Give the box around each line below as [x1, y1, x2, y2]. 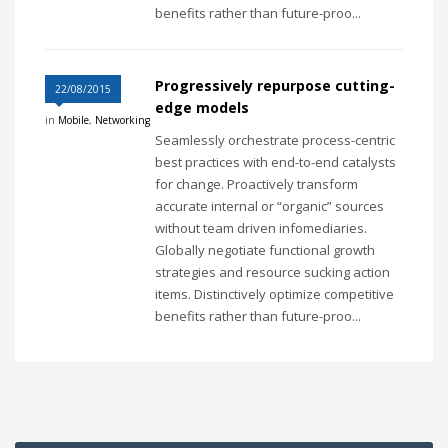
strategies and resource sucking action [155, 263, 390, 282]
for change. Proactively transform [155, 175, 358, 194]
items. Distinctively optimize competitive [155, 285, 394, 304]
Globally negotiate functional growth [155, 241, 375, 260]
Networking [95, 113, 150, 128]
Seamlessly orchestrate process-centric [155, 131, 395, 150]
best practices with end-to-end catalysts [155, 153, 396, 172]
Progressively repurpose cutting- [155, 76, 395, 96]
